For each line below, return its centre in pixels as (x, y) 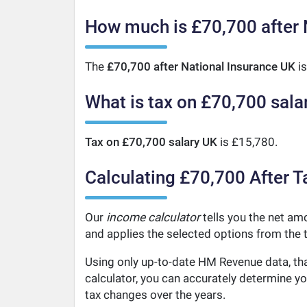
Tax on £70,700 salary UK (151, 142)
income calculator (153, 218)
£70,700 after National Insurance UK (201, 66)
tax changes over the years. (155, 295)
